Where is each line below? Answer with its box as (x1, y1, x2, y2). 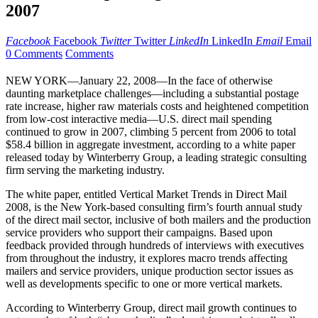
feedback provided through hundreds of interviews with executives (6, 239, 304, 252)
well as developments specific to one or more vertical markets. (6, 278, 283, 290)
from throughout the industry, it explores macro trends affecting (6, 252, 287, 265)
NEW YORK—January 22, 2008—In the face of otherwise (6, 75, 273, 87)
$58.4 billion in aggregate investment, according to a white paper (6, 138, 295, 151)
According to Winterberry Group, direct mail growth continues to (6, 302, 297, 314)
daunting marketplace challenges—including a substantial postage (6, 87, 299, 100)
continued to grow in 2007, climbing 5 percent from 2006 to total (6, 126, 296, 138)
